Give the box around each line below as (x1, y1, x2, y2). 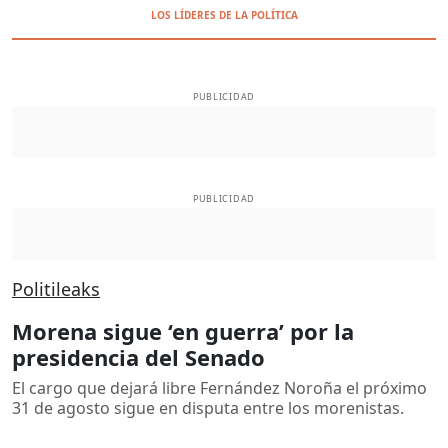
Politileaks (12, 276, 100, 301)
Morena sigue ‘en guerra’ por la (12, 315, 354, 346)
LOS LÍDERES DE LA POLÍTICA (150, 8, 298, 22)
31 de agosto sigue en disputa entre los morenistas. (12, 396, 404, 419)
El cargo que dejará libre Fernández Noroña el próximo (12, 376, 427, 399)
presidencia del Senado (12, 341, 265, 372)
